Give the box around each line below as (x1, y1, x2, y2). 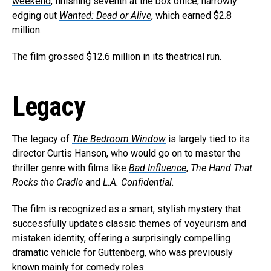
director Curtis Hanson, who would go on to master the (12, 148, 241, 159)
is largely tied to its (166, 133, 250, 145)
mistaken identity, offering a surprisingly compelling (12, 232, 230, 244)
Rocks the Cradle (12, 177, 83, 188)
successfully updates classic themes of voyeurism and (12, 218, 246, 229)
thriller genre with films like (12, 162, 129, 174)
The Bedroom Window (72, 133, 166, 145)
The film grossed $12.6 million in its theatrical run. (12, 51, 221, 62)
